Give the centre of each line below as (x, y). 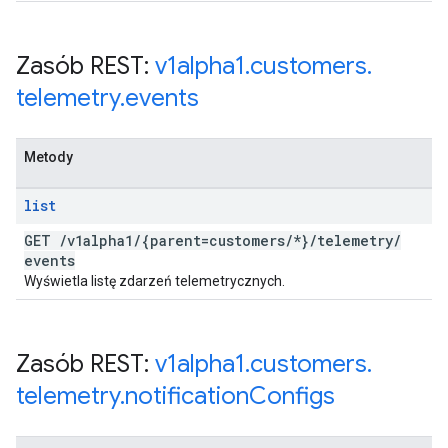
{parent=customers (213, 240)
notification (187, 396)
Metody (48, 157)
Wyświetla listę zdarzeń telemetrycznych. (154, 281)
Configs (292, 396)
